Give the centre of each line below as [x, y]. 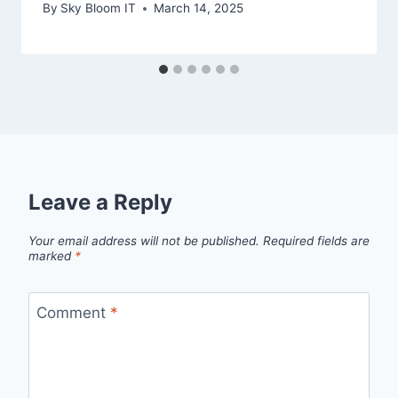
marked [52, 256]
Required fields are [316, 241]
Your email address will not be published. [144, 241]
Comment [73, 312]
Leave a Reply [100, 203]
